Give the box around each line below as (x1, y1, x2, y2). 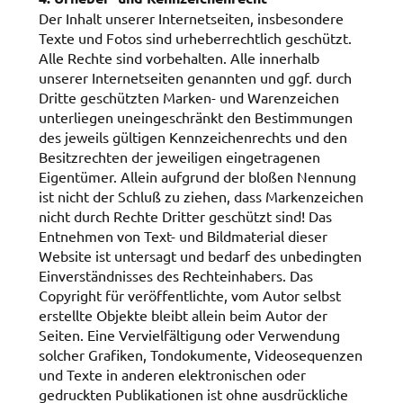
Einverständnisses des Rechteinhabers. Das (38, 265, 313, 284)
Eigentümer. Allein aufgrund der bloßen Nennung (38, 166, 356, 185)
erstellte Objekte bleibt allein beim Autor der (38, 305, 327, 324)
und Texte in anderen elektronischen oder (38, 364, 306, 383)
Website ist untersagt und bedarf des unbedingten (38, 246, 362, 264)
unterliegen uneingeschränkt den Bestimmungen (38, 107, 353, 126)
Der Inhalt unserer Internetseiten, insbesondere (38, 8, 344, 27)
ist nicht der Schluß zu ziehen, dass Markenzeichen (38, 186, 363, 205)
